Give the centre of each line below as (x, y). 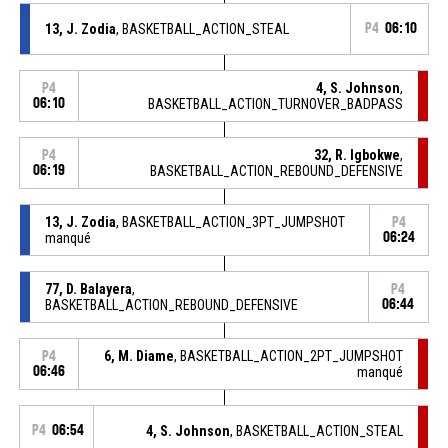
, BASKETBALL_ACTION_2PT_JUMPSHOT (289, 355)
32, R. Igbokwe (357, 154)
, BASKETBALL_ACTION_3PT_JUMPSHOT (230, 221)
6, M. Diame (139, 355)
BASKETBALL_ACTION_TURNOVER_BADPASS (276, 103)
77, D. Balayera (88, 288)
